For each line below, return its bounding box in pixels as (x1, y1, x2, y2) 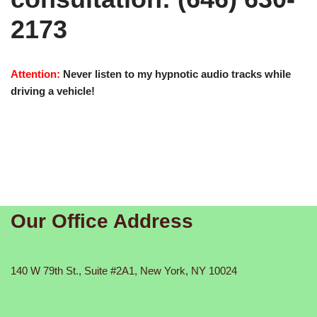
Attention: (11, 68, 60, 81)
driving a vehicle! (11, 85, 95, 98)
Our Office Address (11, 210, 193, 233)
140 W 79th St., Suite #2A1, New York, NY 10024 (11, 265, 237, 277)
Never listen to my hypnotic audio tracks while (63, 68, 291, 81)
